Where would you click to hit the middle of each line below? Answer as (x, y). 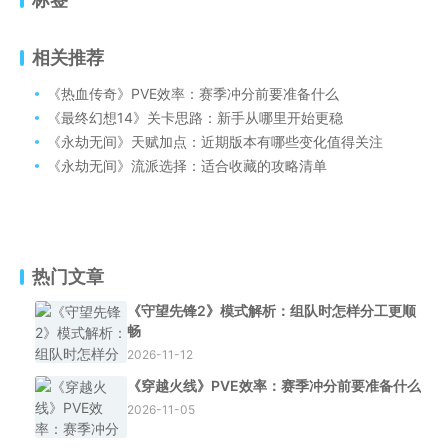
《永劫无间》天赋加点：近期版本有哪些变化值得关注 (215, 141)
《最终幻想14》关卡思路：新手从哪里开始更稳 (195, 117)
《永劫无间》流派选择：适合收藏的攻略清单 (187, 165)
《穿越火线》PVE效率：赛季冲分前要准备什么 (274, 385)
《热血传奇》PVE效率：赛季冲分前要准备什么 (193, 93)
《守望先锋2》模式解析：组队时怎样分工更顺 (271, 310)
